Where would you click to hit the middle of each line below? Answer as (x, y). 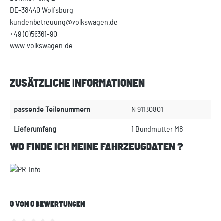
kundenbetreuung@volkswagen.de (64, 22)
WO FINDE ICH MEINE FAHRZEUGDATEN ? (96, 147)
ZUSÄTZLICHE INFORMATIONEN (77, 84)
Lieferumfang (35, 129)
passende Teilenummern (52, 110)
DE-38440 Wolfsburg (41, 11)
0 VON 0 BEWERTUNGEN (47, 204)
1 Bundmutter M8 (157, 129)
